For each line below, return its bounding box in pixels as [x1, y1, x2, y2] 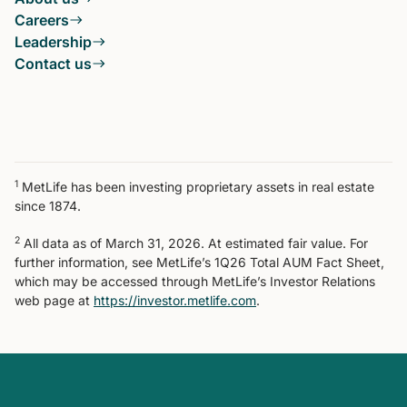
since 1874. [15, 198, 81, 214]
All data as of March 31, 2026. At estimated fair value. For [20, 235, 368, 252]
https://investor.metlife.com [94, 293, 256, 309]
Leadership [15, 33, 92, 52]
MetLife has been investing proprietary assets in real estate [18, 179, 374, 195]
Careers [15, 11, 69, 30]
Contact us [15, 55, 92, 74]
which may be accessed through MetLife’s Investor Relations [15, 273, 375, 290]
